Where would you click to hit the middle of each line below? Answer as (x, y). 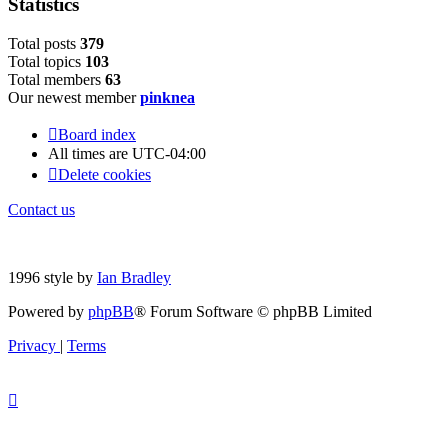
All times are (90, 154)
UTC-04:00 (169, 154)
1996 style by (52, 278)
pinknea (167, 98)
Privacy (32, 346)
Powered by (48, 312)
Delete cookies (104, 175)
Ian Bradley (134, 278)
